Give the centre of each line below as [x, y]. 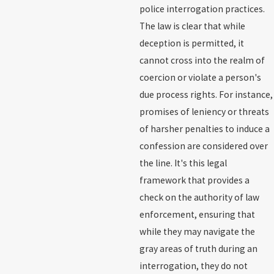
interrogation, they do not [193, 265]
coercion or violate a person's [200, 77]
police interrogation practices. [202, 9]
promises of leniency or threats [204, 111]
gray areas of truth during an [198, 248]
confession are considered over [203, 146]
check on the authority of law [199, 197]
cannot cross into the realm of [202, 60]
